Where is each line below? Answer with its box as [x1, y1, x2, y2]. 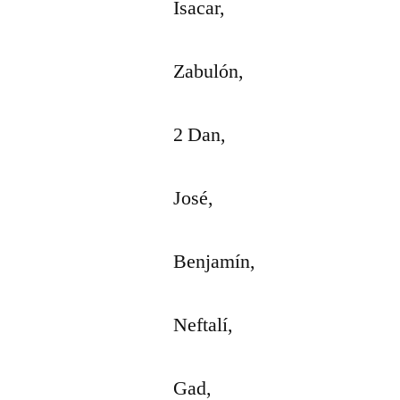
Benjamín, [173, 249, 256, 274]
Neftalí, [173, 312, 234, 337]
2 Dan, [173, 122, 227, 147]
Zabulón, [173, 59, 245, 84]
